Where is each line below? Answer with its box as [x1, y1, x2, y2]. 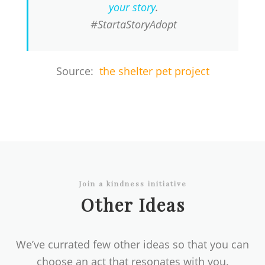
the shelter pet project [99, 64, 209, 79]
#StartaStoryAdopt [90, 17, 177, 32]
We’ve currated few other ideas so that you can [16, 237, 249, 252]
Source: [56, 64, 99, 79]
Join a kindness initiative [78, 178, 187, 188]
